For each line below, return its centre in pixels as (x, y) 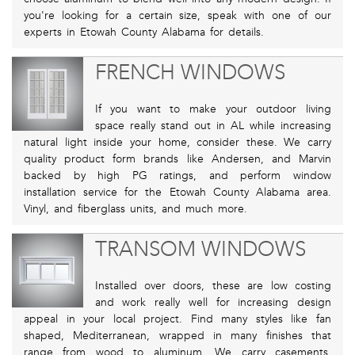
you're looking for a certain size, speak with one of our (177, 16)
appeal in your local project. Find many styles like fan (177, 319)
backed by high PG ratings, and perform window (177, 176)
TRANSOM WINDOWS (200, 250)
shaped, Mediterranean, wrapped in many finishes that (177, 336)
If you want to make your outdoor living (213, 109)
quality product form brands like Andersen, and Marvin (177, 159)
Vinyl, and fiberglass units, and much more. (136, 209)
